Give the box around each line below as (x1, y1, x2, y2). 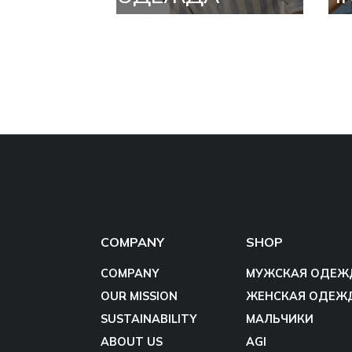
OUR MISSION (101, 288, 178, 303)
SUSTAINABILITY (101, 311, 196, 326)
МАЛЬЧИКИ (246, 311, 314, 326)
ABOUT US (101, 334, 163, 349)
